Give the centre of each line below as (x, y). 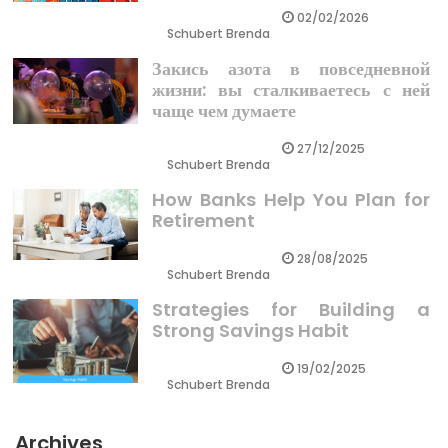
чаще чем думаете (224, 111)
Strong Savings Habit (251, 331)
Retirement (204, 221)
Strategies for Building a (291, 310)
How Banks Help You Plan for (291, 200)
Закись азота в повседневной (291, 69)
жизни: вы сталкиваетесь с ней (291, 90)
